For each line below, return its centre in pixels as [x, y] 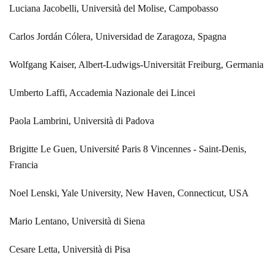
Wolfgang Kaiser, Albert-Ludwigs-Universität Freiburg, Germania [136, 64]
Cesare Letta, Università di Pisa [70, 249]
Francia [24, 165]
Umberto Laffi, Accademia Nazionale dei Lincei [102, 92]
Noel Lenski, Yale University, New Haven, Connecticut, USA [129, 193]
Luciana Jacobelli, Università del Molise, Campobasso [114, 8]
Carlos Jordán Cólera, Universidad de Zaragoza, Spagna [118, 36]
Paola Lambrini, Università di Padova [82, 120]
